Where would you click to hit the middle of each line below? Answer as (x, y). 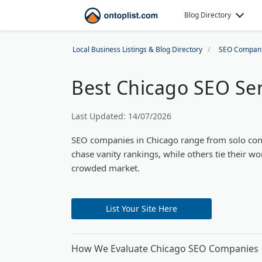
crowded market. (106, 168)
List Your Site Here (142, 208)
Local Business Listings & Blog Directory (137, 49)
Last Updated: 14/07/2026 (121, 116)
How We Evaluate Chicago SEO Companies (165, 249)
